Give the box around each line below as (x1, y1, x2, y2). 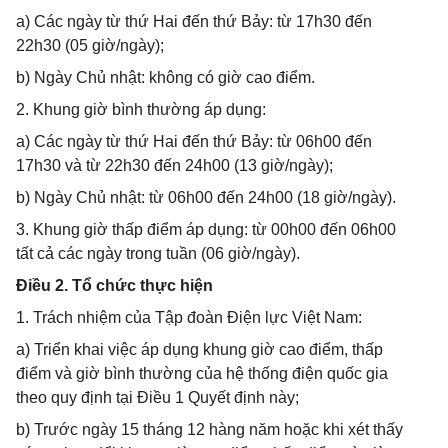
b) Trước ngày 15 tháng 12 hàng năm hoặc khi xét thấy (16, 421, 403, 438)
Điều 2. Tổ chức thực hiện (16, 277, 213, 294)
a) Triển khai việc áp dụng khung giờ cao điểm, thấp (16, 341, 383, 358)
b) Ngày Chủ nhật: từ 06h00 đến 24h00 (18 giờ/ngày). (16, 189, 396, 206)
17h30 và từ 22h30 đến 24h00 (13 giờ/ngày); (16, 157, 333, 174)
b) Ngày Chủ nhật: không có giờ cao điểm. (16, 69, 315, 86)
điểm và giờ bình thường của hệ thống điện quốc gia (16, 365, 388, 382)
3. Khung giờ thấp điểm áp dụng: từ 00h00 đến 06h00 (16, 221, 396, 238)
